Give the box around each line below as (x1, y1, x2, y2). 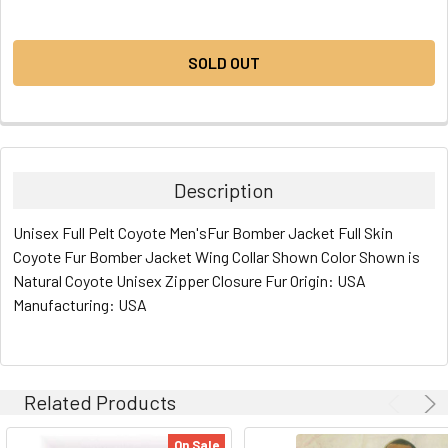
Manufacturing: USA (12, 294, 147, 314)
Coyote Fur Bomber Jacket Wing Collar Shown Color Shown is (12, 246, 420, 266)
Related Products (23, 389, 176, 414)
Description (174, 177, 274, 202)
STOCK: (12, 15, 69, 35)
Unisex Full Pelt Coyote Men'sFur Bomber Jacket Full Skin (12, 222, 393, 242)
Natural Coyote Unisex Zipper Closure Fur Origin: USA (12, 270, 366, 290)
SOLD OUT (188, 52, 260, 72)
